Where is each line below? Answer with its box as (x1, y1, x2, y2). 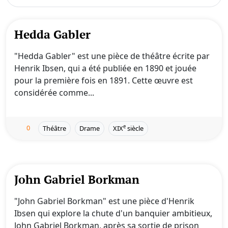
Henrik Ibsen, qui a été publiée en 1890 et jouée (14, 63, 196, 74)
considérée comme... (14, 87, 94, 98)
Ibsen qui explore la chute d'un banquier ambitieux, (14, 208, 212, 219)
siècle (126, 124, 144, 133)
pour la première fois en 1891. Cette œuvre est (14, 75, 193, 86)
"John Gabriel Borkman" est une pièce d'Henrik (14, 195, 194, 207)
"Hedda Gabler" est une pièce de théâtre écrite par (14, 50, 210, 62)
